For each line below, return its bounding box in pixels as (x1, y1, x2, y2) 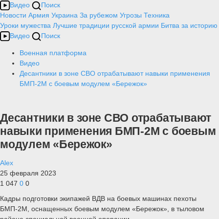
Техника (144, 11, 170, 19)
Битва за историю (161, 22, 218, 29)
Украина (51, 11, 78, 19)
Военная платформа (20, 49, 87, 57)
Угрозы (120, 11, 142, 19)
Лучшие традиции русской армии (53, 22, 159, 29)
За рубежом (80, 11, 118, 19)
